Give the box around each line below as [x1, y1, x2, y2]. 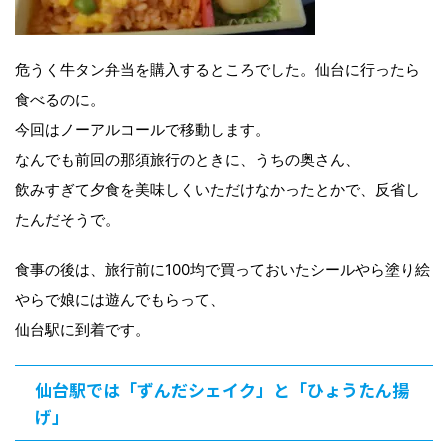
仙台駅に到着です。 [15, 319, 150, 339]
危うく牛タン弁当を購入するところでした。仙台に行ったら [15, 59, 420, 79]
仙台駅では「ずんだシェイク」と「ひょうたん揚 [35, 376, 409, 402]
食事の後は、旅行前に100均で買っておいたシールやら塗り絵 [15, 259, 430, 279]
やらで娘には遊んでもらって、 [15, 289, 225, 309]
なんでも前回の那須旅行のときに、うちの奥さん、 [15, 149, 360, 169]
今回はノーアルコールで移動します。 [15, 119, 270, 139]
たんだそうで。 [15, 209, 120, 229]
